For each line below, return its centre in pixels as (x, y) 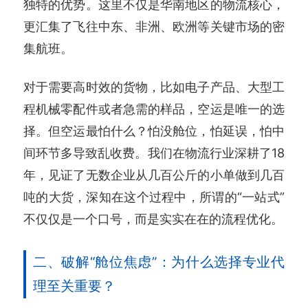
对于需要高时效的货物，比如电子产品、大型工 (154, 86)
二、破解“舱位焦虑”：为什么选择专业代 (159, 262)
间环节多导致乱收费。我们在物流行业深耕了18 (154, 152)
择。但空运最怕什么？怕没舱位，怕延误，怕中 (154, 130)
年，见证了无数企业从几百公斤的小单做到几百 (154, 174)
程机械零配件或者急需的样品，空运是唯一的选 (154, 108)
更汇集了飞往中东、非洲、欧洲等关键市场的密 (154, 26)
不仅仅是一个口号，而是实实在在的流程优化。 (153, 218)
